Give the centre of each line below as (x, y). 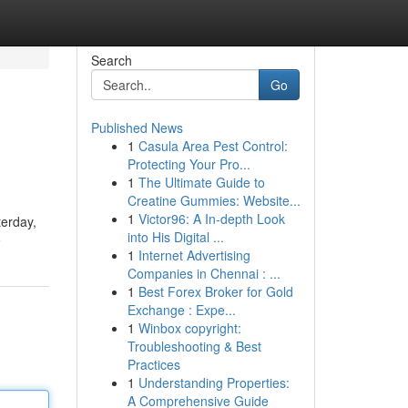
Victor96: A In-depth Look (211, 219)
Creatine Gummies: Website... (214, 200)
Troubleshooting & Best (194, 346)
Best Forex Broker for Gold (215, 291)
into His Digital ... (175, 237)
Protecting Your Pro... (189, 164)
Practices (153, 364)
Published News (137, 127)
